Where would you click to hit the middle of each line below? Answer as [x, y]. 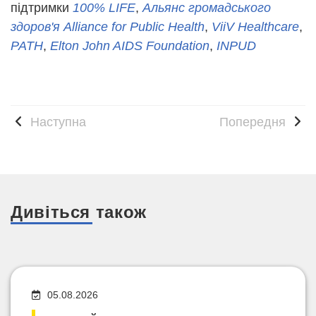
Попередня [254, 122]
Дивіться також [79, 212]
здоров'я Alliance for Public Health [108, 27]
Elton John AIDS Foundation [130, 46]
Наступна [56, 122]
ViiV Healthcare [255, 27]
